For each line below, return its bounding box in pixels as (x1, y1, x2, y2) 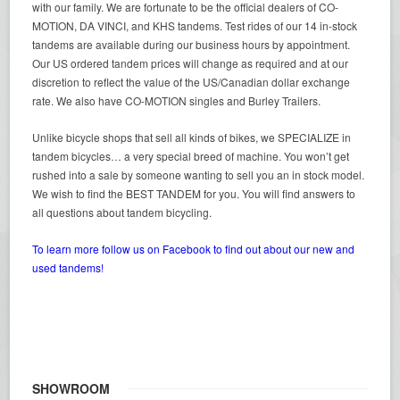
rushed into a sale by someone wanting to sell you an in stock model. (32, 167, 365, 182)
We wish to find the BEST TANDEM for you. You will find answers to (32, 186, 356, 201)
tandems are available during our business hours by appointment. (32, 37, 351, 52)
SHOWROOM (32, 379, 111, 397)
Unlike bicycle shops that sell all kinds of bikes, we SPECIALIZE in (32, 129, 352, 145)
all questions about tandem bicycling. (32, 204, 212, 220)
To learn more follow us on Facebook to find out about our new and (32, 241, 355, 256)
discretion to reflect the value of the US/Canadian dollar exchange (32, 74, 351, 89)
